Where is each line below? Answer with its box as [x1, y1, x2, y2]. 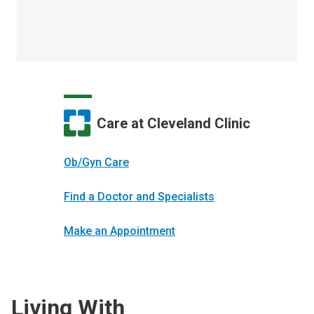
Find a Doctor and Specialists [64, 190, 214, 203]
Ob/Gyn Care [64, 156, 129, 169]
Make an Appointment [64, 224, 175, 238]
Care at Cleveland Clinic [97, 114, 250, 132]
